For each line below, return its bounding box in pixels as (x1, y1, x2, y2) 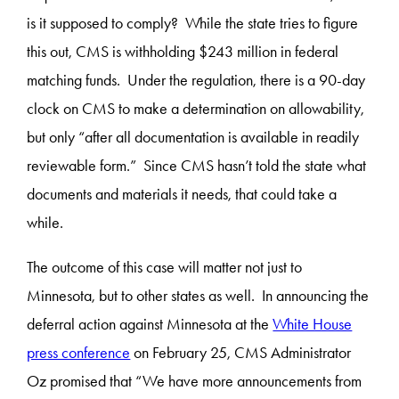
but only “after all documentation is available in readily (27, 126, 360, 147)
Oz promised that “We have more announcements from (27, 370, 362, 391)
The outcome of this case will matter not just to (27, 256, 303, 277)
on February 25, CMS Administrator (130, 342, 352, 362)
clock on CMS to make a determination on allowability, (27, 98, 365, 118)
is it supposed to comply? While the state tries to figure (27, 12, 359, 33)
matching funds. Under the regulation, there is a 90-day (27, 69, 366, 90)
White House (273, 313, 353, 334)
